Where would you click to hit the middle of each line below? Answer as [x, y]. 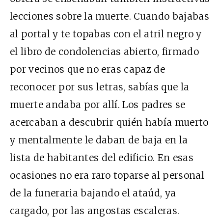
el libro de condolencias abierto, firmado [105, 52]
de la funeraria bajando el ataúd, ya [93, 193]
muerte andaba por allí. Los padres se [98, 105]
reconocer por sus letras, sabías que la [100, 87]
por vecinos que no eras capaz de [87, 69]
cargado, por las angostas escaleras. [95, 211]
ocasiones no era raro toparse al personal [107, 176]
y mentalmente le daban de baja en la [99, 140]
